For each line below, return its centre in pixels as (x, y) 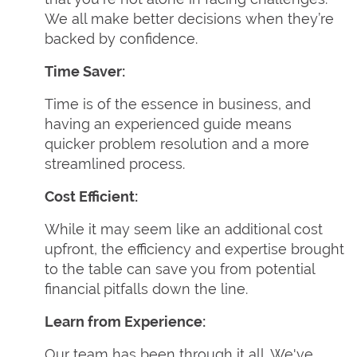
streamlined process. (115, 164)
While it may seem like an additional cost (184, 229)
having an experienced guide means (168, 124)
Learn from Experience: (125, 322)
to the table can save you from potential (180, 269)
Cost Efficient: (91, 196)
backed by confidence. (121, 39)
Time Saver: (85, 71)
